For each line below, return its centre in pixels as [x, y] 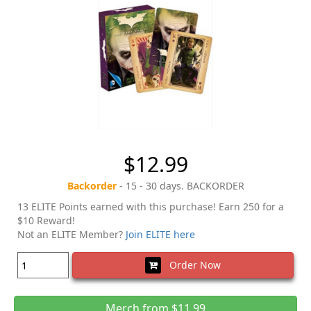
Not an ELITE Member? [72, 235]
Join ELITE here [160, 235]
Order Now [191, 265]
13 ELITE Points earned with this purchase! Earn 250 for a [151, 207]
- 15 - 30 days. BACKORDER [180, 186]
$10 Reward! [46, 221]
